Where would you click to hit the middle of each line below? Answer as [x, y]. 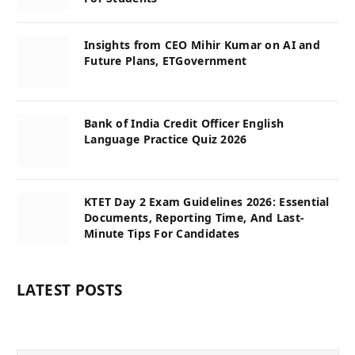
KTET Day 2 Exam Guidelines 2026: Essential [207, 201]
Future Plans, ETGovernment [166, 60]
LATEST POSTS [70, 290]
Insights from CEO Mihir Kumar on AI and [202, 44]
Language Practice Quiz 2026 [166, 139]
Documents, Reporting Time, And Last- [195, 217]
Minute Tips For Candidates [162, 233]
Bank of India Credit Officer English [184, 123]
